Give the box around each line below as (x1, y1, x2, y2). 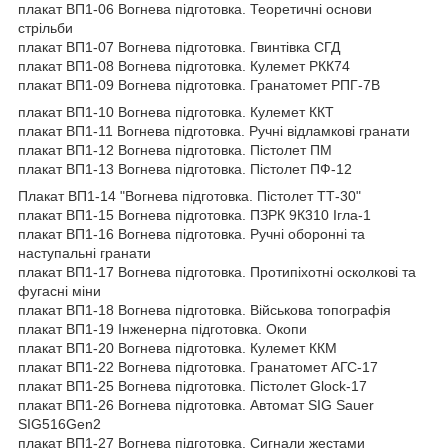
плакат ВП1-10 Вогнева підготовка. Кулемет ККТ (18, 104, 334, 121)
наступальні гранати (18, 245, 151, 262)
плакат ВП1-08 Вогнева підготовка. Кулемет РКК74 (18, 58, 350, 75)
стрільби (18, 20, 73, 37)
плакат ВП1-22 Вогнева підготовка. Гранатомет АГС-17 (18, 359, 378, 376)
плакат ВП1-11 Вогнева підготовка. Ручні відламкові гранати (18, 123, 410, 140)
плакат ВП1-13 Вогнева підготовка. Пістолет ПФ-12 (18, 161, 352, 178)
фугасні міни (18, 283, 101, 300)
